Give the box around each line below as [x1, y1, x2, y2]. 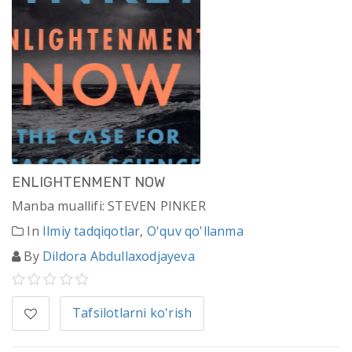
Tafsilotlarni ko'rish [72, 304, 192, 322]
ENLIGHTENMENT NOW [12, 174, 165, 192]
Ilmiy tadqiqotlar [42, 222, 141, 240]
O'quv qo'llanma [146, 222, 244, 240]
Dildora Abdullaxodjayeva [42, 247, 195, 266]
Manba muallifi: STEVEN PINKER [12, 197, 206, 215]
